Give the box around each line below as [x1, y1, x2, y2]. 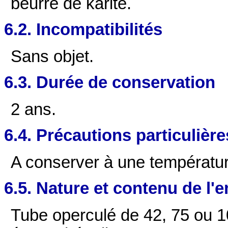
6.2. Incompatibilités [4, 20, 162, 39]
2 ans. [11, 100, 56, 119]
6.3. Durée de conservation [4, 73, 215, 92]
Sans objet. [11, 47, 94, 66]
